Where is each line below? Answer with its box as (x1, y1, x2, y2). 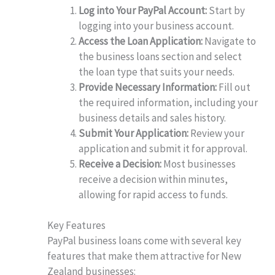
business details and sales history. (79, 110, 227, 125)
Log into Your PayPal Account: (79, 3, 207, 17)
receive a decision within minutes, (79, 172, 228, 186)
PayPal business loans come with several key (47, 234, 242, 248)
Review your (188, 126, 245, 140)
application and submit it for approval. (79, 141, 248, 155)
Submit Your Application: (79, 126, 189, 140)
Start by (207, 3, 246, 17)
